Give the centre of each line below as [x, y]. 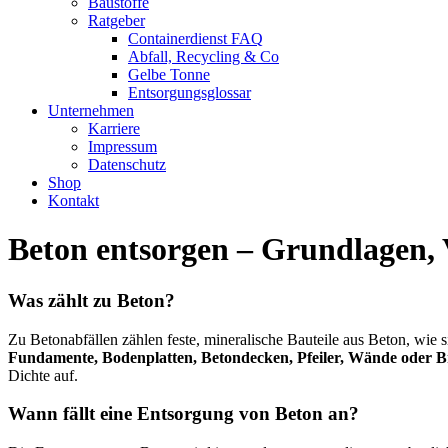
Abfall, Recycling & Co [203, 56]
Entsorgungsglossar [189, 92]
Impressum [122, 146]
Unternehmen [91, 110]
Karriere [114, 128]
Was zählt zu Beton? [91, 300]
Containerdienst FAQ [195, 38]
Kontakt [73, 200]
